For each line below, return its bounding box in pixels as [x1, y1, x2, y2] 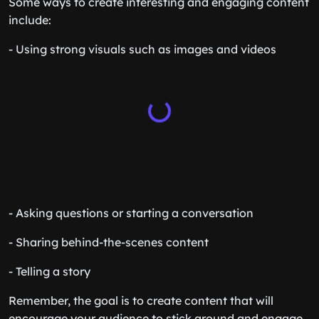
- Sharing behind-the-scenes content [9, 235, 209, 249]
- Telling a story [9, 264, 90, 278]
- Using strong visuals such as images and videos [9, 42, 276, 56]
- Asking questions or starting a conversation [9, 206, 253, 220]
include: [9, 13, 51, 27]
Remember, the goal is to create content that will [9, 293, 273, 308]
